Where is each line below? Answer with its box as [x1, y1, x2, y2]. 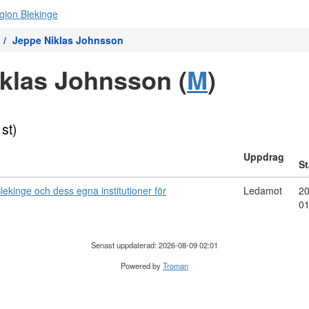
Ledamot [243, 183, 282, 197]
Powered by [121, 260, 163, 271]
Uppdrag [243, 150, 284, 163]
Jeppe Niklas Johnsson [12, 33, 123, 47]
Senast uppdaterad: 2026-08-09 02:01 [91, 239, 218, 250]
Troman [163, 260, 188, 271]
